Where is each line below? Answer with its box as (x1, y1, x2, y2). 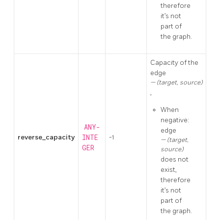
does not (161, 155, 189, 164)
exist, (161, 165, 177, 174)
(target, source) (157, 78, 202, 86)
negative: (161, 115, 189, 124)
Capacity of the (150, 58, 198, 67)
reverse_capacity (18, 133, 75, 141)
